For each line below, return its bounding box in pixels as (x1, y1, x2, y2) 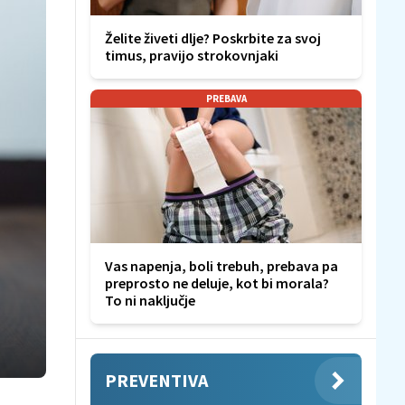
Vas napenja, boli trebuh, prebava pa (105, 257, 338, 276)
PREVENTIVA (105, 369, 208, 392)
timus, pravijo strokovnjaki (105, 46, 278, 65)
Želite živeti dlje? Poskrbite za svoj (105, 29, 321, 48)
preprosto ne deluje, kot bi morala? (105, 274, 329, 293)
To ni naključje (105, 291, 195, 310)
